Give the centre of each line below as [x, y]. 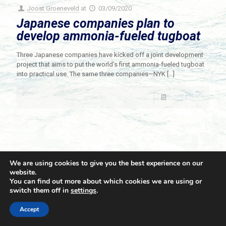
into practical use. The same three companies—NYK [91, 74]
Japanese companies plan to [96, 24]
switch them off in [40, 190]
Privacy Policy [173, 204]
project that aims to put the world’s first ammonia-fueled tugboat [110, 65]
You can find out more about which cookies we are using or [106, 181]
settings [83, 190]
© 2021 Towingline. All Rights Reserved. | [94, 204]
